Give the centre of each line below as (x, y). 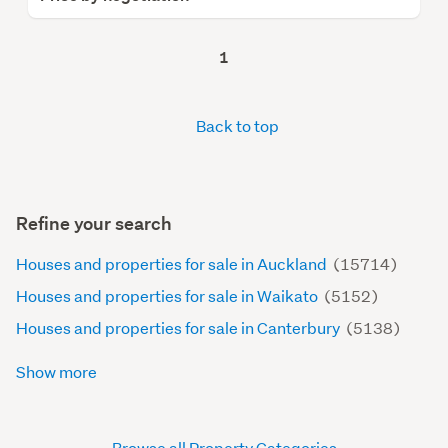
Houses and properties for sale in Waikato (168, 296)
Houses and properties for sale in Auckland (173, 264)
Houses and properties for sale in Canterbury (179, 328)
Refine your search (94, 224)
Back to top (236, 126)
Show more (58, 372)
